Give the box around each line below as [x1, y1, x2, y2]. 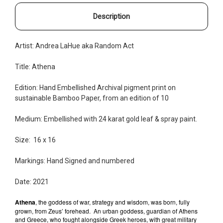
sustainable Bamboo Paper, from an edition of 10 [15, 94, 169, 102]
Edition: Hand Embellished [15, 83, 97, 92]
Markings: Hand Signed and [15, 156, 102, 165]
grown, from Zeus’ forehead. [15, 206, 91, 215]
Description [93, 11, 130, 21]
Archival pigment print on [97, 83, 176, 92]
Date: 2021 [15, 177, 49, 186]
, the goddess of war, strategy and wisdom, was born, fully [35, 197, 190, 206]
